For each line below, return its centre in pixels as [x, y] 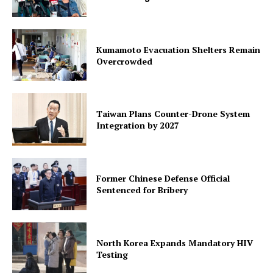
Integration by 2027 [138, 126]
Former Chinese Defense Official [163, 178]
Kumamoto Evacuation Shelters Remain [179, 49]
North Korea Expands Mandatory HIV [175, 243]
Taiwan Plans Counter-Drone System [173, 114]
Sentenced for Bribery [142, 190]
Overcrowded [125, 61]
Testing [112, 254]
